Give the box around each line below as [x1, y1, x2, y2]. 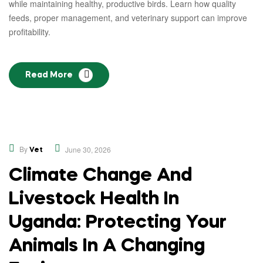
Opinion [92, 138, 125, 146]
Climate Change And [9, 167, 192, 185]
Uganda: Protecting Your [9, 214, 227, 232]
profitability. [9, 26, 50, 38]
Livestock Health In [9, 190, 179, 208]
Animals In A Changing [9, 237, 205, 255]
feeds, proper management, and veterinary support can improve [9, 12, 247, 23]
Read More [25, 71, 73, 79]
